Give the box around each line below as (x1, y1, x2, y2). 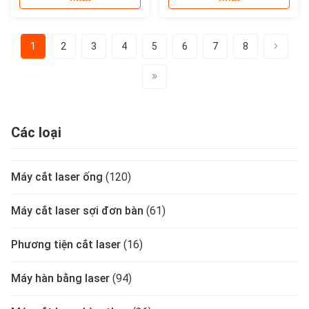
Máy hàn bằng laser (11, 272, 110, 285)
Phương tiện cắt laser (11, 238, 121, 251)
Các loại (11, 124, 61, 141)
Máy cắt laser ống (11, 170, 103, 183)
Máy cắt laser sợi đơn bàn (11, 204, 143, 217)
